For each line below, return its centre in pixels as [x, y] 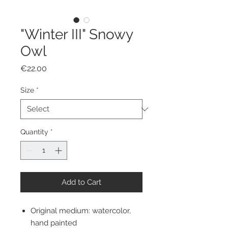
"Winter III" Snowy [77, 35]
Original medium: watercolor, [81, 211]
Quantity [34, 132]
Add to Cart [81, 182]
